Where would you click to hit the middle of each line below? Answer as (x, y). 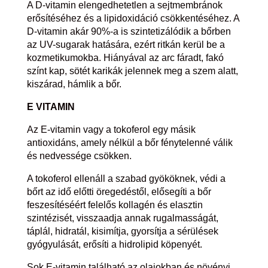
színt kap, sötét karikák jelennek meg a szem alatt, (132, 71)
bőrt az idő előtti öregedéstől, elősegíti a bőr (119, 192)
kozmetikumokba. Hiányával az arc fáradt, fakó (125, 58)
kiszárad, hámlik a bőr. (74, 84)
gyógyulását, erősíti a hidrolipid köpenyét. (114, 245)
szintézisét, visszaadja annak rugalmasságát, (122, 218)
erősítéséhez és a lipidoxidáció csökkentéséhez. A (133, 19)
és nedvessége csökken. (79, 156)
